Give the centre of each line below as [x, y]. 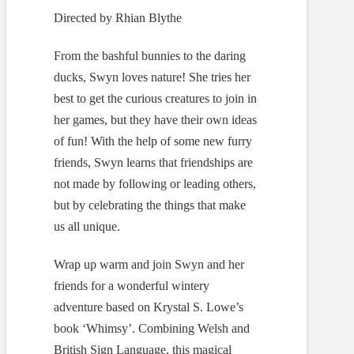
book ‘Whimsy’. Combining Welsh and [152, 329]
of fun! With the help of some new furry [153, 141]
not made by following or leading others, [155, 184]
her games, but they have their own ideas [155, 120]
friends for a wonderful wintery [132, 286]
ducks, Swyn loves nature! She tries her [152, 77]
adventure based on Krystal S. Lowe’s [149, 307]
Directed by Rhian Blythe [118, 18]
